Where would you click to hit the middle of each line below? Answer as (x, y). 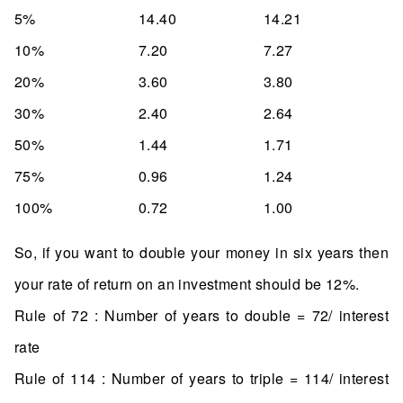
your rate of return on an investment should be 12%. (187, 284)
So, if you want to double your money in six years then (201, 253)
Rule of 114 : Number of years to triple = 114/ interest (201, 379)
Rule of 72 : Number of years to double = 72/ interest (201, 316)
